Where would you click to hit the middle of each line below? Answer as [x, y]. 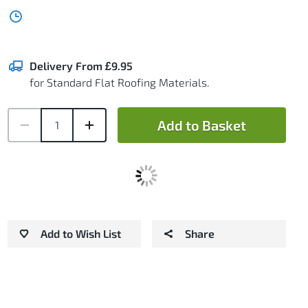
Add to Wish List [80, 233]
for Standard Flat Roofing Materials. [119, 82]
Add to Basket [201, 125]
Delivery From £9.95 [81, 65]
